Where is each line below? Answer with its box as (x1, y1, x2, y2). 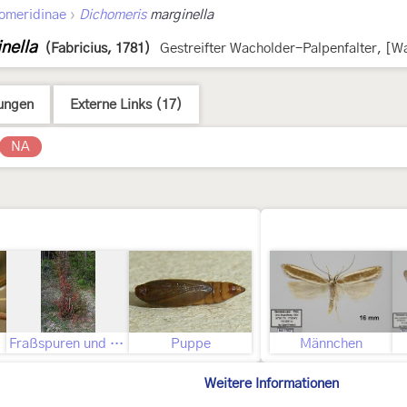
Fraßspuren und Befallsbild (110, 337, 124, 351)
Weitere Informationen (204, 377, 339, 391)
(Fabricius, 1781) (45, 42, 151, 55)
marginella (146, 8, 213, 22)
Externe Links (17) (70, 98, 183, 112)
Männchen (300, 337, 362, 351)
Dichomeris (79, 8, 146, 22)
